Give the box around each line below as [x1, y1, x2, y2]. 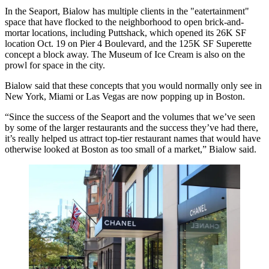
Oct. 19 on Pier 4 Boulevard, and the [35, 38, 179, 49]
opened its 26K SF [175, 27, 246, 38]
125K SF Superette [179, 38, 252, 49]
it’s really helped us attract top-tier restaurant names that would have [5, 133, 261, 144]
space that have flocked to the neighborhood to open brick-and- [5, 16, 244, 27]
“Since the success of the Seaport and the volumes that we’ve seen [5, 111, 255, 122]
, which [145, 27, 175, 38]
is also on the [193, 49, 245, 59]
